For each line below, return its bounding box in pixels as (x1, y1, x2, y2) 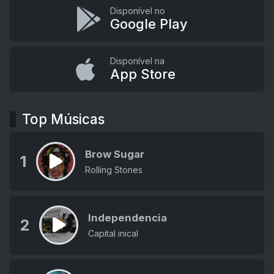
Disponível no (109, 5, 165, 16)
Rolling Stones (85, 164, 143, 175)
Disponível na (109, 55, 165, 66)
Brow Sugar (85, 147, 144, 160)
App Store (109, 65, 176, 82)
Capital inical (88, 228, 138, 239)
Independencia (88, 211, 167, 224)
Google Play (109, 15, 188, 32)
